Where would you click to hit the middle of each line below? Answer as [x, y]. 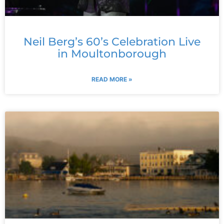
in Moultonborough [112, 54]
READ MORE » [112, 79]
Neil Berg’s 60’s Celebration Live [112, 42]
